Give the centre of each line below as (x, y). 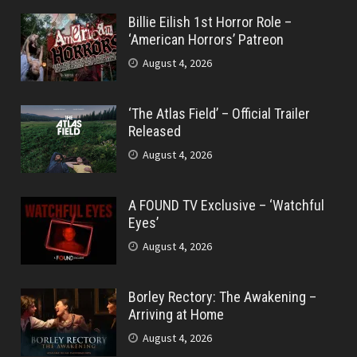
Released (155, 131)
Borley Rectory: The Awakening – (223, 297)
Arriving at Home (177, 314)
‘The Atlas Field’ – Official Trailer (220, 114)
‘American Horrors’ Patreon (206, 39)
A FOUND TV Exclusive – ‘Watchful (227, 205)
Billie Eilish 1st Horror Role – (210, 22)
